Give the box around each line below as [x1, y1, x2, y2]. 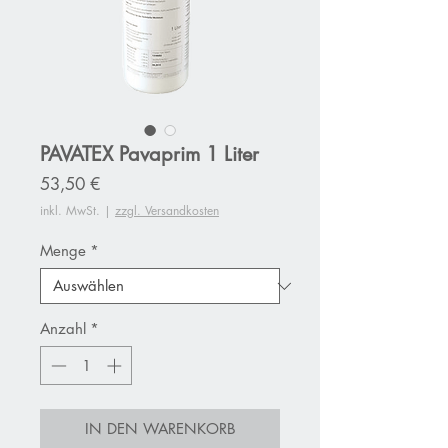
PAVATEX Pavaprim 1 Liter [40, 141, 259, 168]
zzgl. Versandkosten [115, 202, 219, 220]
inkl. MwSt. [40, 202, 100, 220]
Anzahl [40, 319, 86, 339]
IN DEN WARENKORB [84, 418, 236, 438]
